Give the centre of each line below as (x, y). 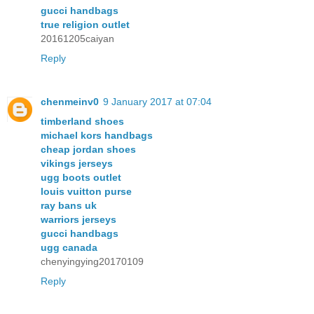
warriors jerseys (78, 219)
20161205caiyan (77, 38)
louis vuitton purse (86, 191)
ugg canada (69, 247)
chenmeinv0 (70, 101)
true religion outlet (85, 24)
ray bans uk (69, 205)
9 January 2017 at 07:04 (157, 101)
